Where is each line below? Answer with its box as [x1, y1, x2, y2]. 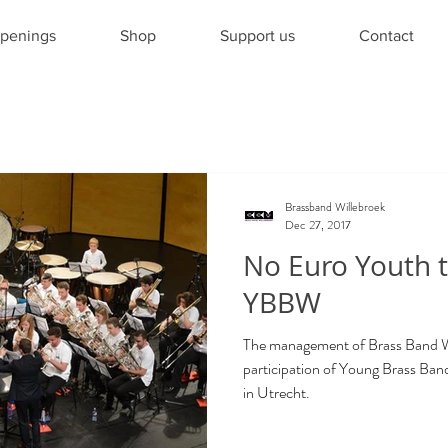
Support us [220, 27, 295, 44]
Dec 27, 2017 [285, 216, 351, 235]
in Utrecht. [243, 381, 310, 405]
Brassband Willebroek [285, 197, 385, 216]
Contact [359, 27, 414, 44]
